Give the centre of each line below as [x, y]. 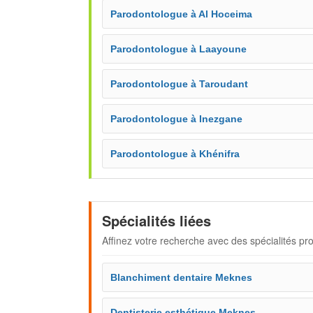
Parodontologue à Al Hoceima [181, 14]
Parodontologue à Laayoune [179, 49]
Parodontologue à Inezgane [176, 119]
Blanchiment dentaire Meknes [181, 277]
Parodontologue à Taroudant [179, 84]
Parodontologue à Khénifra [175, 154]
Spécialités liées [156, 220]
